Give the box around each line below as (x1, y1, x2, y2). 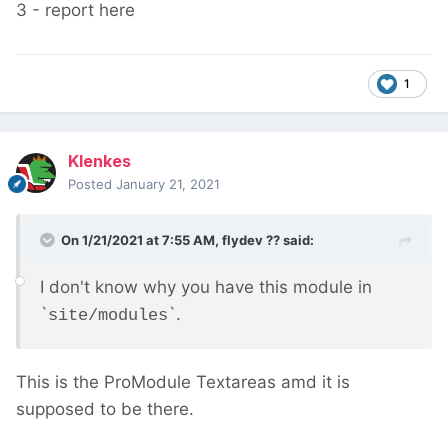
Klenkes (68, 151, 131, 172)
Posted (68, 176, 116, 193)
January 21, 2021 (116, 176, 220, 193)
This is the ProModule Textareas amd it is (16, 372, 350, 393)
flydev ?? (222, 232, 280, 249)
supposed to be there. (16, 399, 194, 420)
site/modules (48, 306, 168, 326)
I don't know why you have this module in (40, 277, 372, 298)
